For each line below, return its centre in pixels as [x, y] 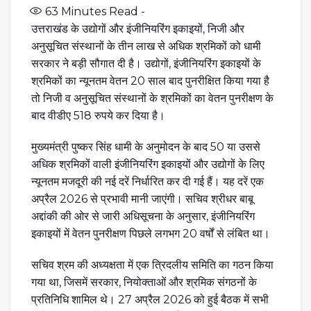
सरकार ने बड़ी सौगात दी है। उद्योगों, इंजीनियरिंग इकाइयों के [146, 64]
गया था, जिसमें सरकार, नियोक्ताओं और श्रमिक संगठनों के [144, 283]
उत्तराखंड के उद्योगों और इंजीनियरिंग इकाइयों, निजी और [138, 29]
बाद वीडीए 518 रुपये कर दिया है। [98, 116]
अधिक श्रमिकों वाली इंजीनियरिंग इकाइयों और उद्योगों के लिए [148, 165]
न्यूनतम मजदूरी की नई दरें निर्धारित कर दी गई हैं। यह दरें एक [148, 182]
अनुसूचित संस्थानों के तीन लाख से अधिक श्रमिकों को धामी [146, 47]
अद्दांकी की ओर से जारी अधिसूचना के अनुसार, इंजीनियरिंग [143, 217]
